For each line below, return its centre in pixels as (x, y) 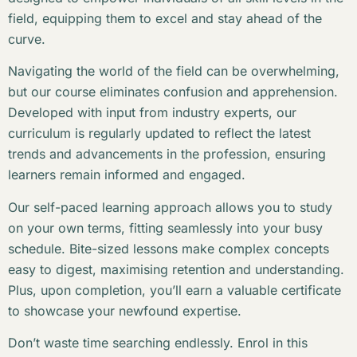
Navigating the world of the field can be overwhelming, (174, 71)
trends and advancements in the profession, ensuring (167, 154)
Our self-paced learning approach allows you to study (170, 207)
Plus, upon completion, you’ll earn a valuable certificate (175, 290)
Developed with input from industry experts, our (152, 113)
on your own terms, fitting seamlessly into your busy (165, 228)
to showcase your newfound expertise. (125, 310)
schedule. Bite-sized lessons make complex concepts (169, 248)
